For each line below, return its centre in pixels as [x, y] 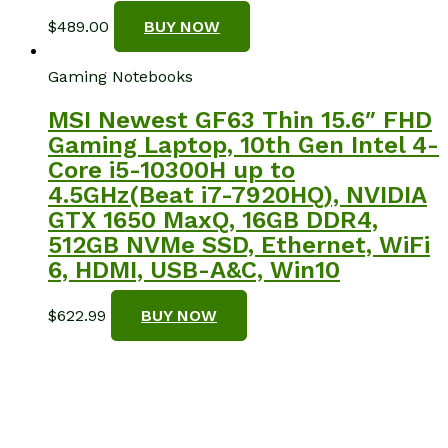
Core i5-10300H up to [171, 170]
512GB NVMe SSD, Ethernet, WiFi [239, 245]
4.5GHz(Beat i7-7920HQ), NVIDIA [237, 195]
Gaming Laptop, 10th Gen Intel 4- [243, 145]
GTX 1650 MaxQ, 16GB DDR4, [213, 220]
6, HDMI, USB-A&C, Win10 [194, 270]
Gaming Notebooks [120, 76]
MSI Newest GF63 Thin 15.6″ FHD [240, 120]
